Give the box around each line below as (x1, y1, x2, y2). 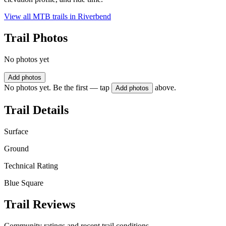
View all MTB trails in (4, 12, 78, 21)
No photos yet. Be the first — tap (4, 83, 109, 92)
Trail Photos (4, 31, 68, 45)
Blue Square (4, 178, 43, 187)
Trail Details (4, 103, 69, 117)
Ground (4, 144, 29, 153)
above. (155, 83, 176, 92)
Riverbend (78, 12, 111, 21)
